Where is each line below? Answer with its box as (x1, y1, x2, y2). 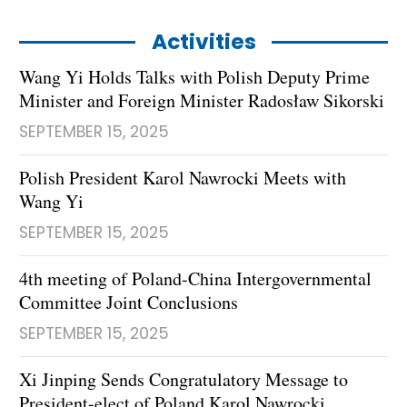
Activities (151, 26, 256, 56)
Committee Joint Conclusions (19, 289, 238, 314)
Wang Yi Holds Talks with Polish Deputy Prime (19, 64, 370, 89)
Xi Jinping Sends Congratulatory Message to (19, 366, 348, 392)
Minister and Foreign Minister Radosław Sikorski (19, 87, 384, 113)
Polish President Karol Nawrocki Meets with (19, 164, 346, 190)
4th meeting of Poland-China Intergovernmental (19, 265, 372, 291)
